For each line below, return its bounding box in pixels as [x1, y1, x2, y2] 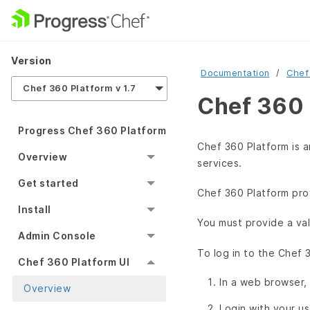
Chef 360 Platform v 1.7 [23, 83, 136, 94]
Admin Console [18, 230, 96, 242]
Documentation [201, 68, 270, 78]
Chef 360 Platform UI [18, 256, 129, 268]
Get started [18, 177, 79, 190]
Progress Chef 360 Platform [18, 125, 166, 137]
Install [18, 203, 51, 216]
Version [11, 55, 52, 66]
